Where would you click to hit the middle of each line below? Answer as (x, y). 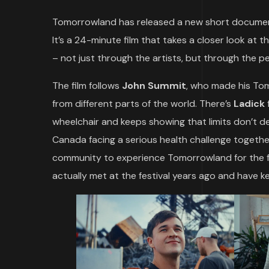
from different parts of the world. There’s (143, 104)
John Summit (154, 86)
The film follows (87, 86)
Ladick (249, 104)
